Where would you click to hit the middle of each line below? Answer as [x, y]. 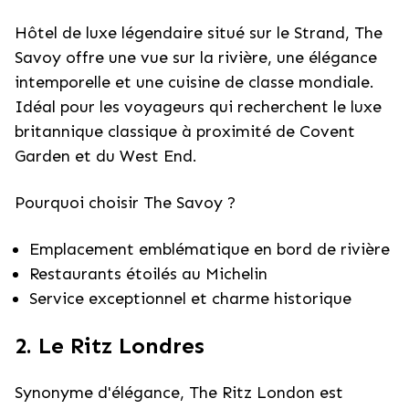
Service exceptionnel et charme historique [190, 299]
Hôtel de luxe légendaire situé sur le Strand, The [199, 33]
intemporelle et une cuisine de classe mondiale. [194, 82]
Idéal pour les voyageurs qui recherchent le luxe [198, 107]
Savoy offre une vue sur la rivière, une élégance [196, 58]
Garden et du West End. [106, 156]
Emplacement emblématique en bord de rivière [210, 249]
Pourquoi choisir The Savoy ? [125, 203]
